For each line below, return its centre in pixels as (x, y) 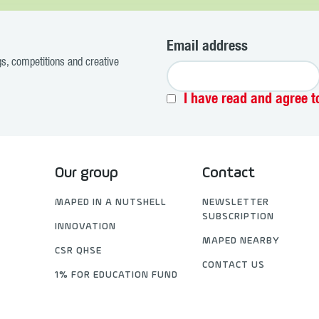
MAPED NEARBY (241, 241)
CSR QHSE (79, 251)
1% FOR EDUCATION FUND (117, 275)
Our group (87, 173)
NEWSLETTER (236, 203)
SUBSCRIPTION (238, 217)
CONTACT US (234, 265)
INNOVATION (86, 227)
